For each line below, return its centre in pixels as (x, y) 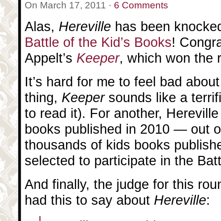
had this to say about (89, 200)
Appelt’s (51, 58)
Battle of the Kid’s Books (98, 42)
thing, (43, 97)
